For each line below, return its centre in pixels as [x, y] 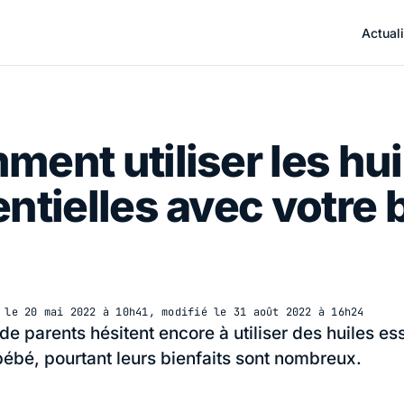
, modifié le [191, 312]
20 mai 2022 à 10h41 [87, 312]
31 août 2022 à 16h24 [298, 312]
